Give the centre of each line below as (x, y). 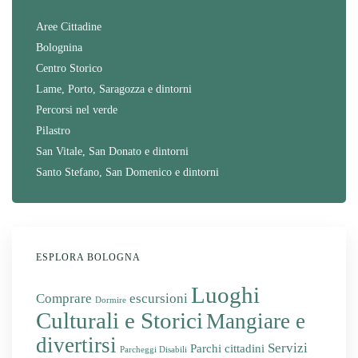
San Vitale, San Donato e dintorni (112, 151)
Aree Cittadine (69, 26)
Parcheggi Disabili (153, 349)
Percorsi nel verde (77, 109)
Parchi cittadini (227, 348)
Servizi (288, 348)
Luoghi (225, 294)
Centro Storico (69, 68)
